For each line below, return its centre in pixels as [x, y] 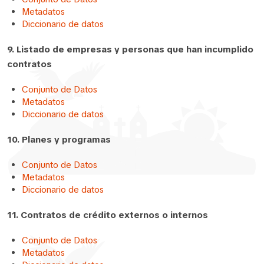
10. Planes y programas [59, 139]
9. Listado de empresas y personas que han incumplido [130, 49]
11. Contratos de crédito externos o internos [108, 215]
